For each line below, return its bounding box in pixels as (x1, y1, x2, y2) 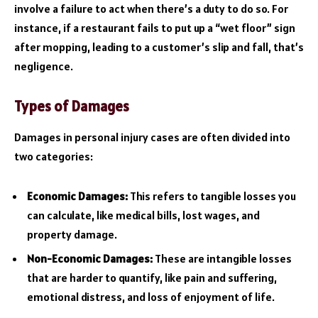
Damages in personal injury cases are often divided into (14, 129, 290, 144)
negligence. (14, 58, 73, 73)
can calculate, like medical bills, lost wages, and (27, 207, 260, 222)
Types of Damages (14, 97, 129, 116)
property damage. (27, 226, 117, 241)
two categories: (14, 148, 93, 163)
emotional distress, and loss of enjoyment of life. (27, 289, 275, 304)
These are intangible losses (153, 251, 292, 265)
